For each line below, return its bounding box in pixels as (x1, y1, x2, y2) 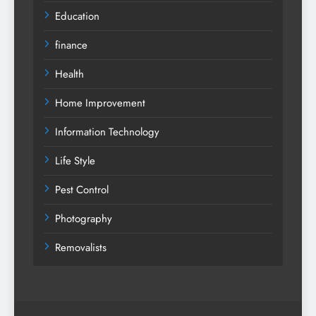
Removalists (55, 239, 107, 255)
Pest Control (55, 181, 109, 197)
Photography (55, 210, 112, 226)
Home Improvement (55, 95, 145, 111)
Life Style (55, 152, 95, 169)
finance (55, 37, 87, 53)
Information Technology (55, 123, 159, 140)
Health (55, 66, 84, 82)
